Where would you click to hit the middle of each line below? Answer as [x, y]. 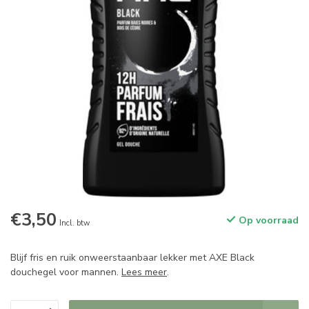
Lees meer [144, 272]
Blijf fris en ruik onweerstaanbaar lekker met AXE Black [132, 258]
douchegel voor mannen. [66, 272]
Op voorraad [267, 221]
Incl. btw [74, 223]
